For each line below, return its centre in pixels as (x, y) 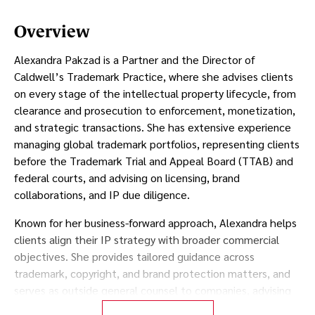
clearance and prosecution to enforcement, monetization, (155, 110)
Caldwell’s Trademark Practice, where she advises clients (154, 76)
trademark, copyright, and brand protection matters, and (152, 273)
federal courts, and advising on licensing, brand (127, 178)
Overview (52, 31)
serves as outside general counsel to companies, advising (153, 290)
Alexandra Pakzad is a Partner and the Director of (135, 59)
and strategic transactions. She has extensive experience (153, 127)
